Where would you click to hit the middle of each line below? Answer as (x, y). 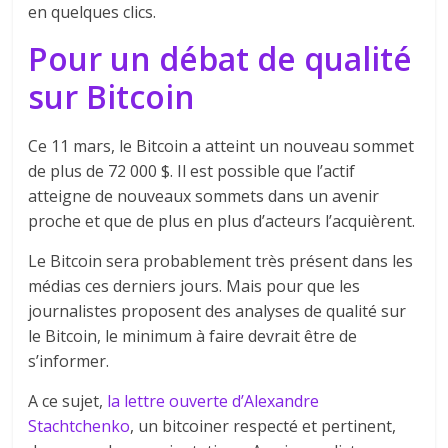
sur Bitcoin (112, 96)
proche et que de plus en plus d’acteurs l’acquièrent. (222, 220)
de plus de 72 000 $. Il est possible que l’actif (192, 170)
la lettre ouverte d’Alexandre (213, 400)
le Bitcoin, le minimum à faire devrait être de (193, 335)
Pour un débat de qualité (220, 58)
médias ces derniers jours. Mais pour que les (194, 285)
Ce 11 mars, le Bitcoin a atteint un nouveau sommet (221, 145)
